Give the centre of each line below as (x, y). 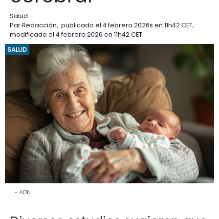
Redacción (39, 25)
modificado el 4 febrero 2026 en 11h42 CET (76, 34)
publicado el (82, 25)
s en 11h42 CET (171, 25)
